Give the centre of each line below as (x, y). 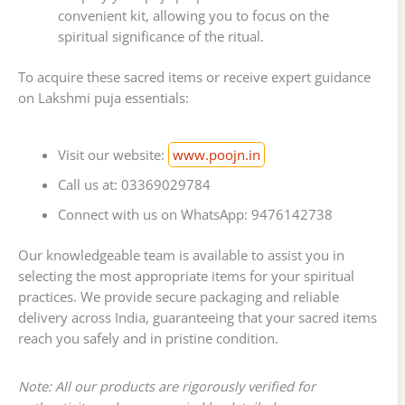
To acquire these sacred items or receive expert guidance (194, 76)
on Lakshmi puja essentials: (104, 97)
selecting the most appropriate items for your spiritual (186, 275)
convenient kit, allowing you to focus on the (193, 16)
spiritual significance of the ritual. (160, 37)
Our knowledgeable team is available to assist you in (181, 254)
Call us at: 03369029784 (134, 184)
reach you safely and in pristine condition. (148, 338)
